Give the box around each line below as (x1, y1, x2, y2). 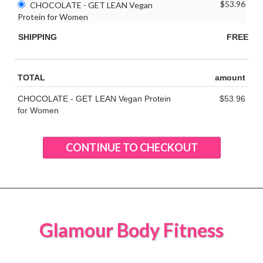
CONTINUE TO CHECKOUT (63, 141, 200, 154)
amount (215, 73, 245, 83)
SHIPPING (18, 32, 127, 42)
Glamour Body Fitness (39, 218, 224, 242)
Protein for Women (18, 12, 88, 22)
